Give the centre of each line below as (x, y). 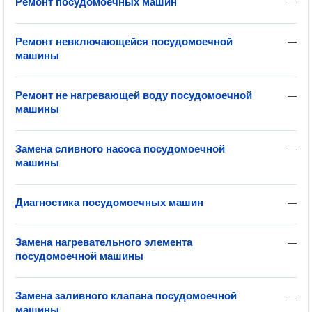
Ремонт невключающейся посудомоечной (124, 41)
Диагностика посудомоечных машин (109, 202)
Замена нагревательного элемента (104, 242)
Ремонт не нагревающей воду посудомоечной (134, 95)
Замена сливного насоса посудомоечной (120, 149)
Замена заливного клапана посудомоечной (126, 296)
